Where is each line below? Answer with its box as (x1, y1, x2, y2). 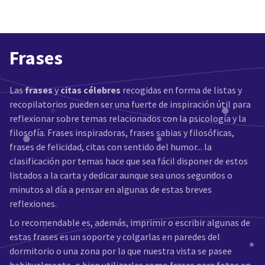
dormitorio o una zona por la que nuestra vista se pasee (9, 245, 232, 257)
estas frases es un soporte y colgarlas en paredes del (9, 231, 220, 243)
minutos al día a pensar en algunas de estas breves (9, 183, 212, 195)
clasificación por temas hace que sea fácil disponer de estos (9, 155, 248, 167)
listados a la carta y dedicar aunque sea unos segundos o (9, 169, 232, 181)
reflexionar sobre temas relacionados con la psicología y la (9, 112, 246, 124)
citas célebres (60, 84, 121, 96)
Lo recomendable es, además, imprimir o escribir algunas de (9, 216, 250, 228)
